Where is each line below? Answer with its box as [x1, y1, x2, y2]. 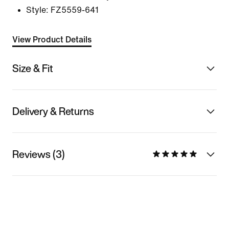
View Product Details [12, 35, 91, 44]
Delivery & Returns [12, 103, 94, 119]
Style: [26, 6, 49, 14]
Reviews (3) [12, 146, 65, 162]
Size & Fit [12, 60, 53, 76]
